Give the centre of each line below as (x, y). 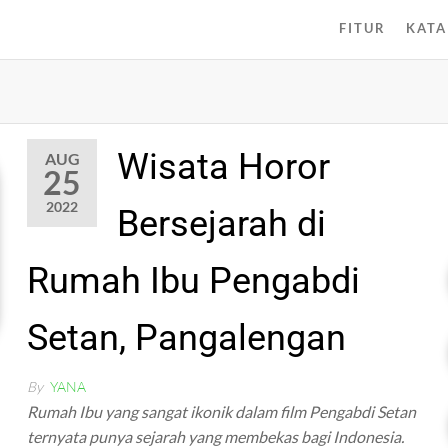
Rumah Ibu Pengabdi (194, 281)
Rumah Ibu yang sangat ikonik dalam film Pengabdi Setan (222, 411)
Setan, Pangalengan (187, 338)
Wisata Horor (224, 167)
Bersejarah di (222, 224)
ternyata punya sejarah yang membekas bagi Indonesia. (216, 436)
